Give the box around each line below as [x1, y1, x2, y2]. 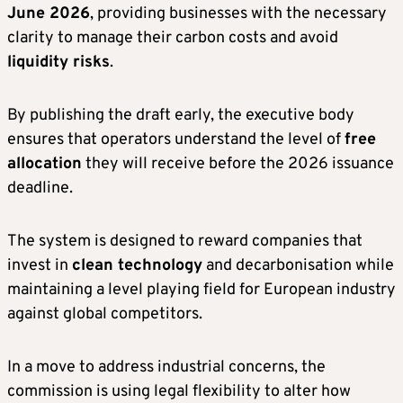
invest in [7, 255, 72, 276]
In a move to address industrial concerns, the [7, 356, 326, 378]
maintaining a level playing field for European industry [7, 279, 396, 300]
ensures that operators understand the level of [7, 129, 345, 150]
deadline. [7, 177, 73, 199]
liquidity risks [7, 51, 110, 73]
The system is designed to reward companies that [7, 230, 363, 252]
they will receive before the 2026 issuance [82, 153, 394, 175]
